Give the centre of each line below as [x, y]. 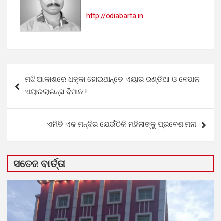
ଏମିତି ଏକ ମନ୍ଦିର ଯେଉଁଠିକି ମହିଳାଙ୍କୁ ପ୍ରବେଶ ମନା [122, 124]
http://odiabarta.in [115, 16]
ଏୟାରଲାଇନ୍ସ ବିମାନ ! [56, 92]
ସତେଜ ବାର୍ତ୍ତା [39, 164]
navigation [36, 86]
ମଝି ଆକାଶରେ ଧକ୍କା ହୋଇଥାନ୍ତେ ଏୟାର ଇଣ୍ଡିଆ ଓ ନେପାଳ [112, 79]
